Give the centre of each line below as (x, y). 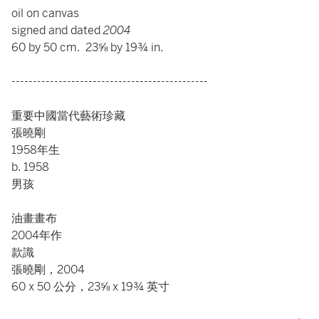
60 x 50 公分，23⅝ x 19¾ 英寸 (90, 287)
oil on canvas (47, 13)
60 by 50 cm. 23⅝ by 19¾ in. (89, 47)
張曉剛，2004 (48, 270)
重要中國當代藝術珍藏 (68, 116)
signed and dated (57, 30)
